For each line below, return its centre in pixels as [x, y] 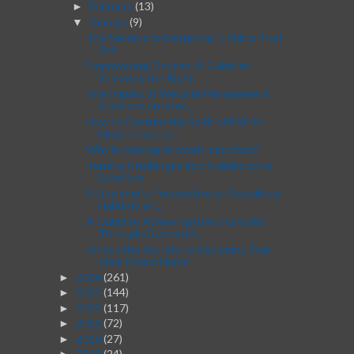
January [109, 21]
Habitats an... [130, 205]
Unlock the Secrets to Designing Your [179, 249]
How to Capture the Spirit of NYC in [174, 121]
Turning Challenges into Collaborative [179, 164]
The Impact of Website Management [177, 93]
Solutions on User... [145, 106]
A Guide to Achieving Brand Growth [175, 220]
